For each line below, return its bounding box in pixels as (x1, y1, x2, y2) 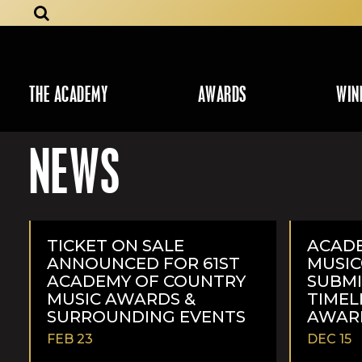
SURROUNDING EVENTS (47, 306, 246, 326)
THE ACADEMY (29, 87, 109, 106)
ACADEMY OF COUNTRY (47, 271, 246, 291)
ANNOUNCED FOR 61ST (47, 253, 240, 273)
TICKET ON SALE (47, 235, 184, 255)
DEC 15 (307, 330, 351, 347)
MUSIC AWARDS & (47, 288, 196, 309)
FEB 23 (47, 330, 93, 347)
